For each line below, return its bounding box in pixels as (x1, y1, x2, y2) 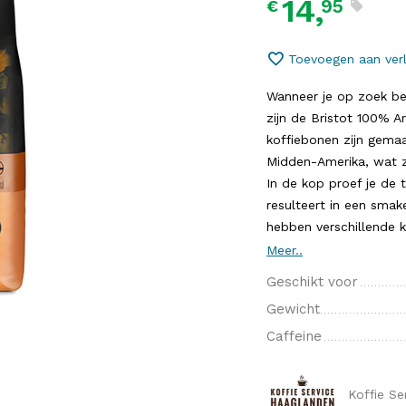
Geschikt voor (266, 274, 358, 290)
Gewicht (266, 301, 320, 317)
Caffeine (266, 328, 322, 344)
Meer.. (266, 243, 303, 257)
